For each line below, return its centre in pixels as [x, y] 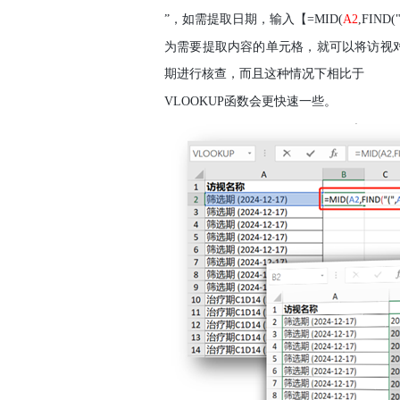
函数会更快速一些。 [280, 101]
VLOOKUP [194, 101]
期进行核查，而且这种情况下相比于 [264, 74]
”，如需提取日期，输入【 [236, 19]
